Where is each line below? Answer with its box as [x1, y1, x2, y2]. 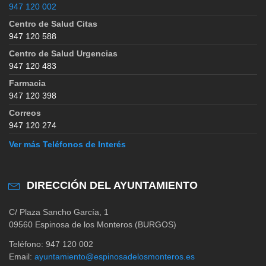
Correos [9, 107, 41, 118]
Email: [9, 251, 34, 261]
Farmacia [9, 78, 46, 88]
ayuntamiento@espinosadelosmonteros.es [34, 251, 195, 261]
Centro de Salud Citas [9, 18, 97, 28]
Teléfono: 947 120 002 [9, 239, 93, 249]
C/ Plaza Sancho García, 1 [9, 207, 109, 217]
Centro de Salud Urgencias [9, 48, 118, 58]
